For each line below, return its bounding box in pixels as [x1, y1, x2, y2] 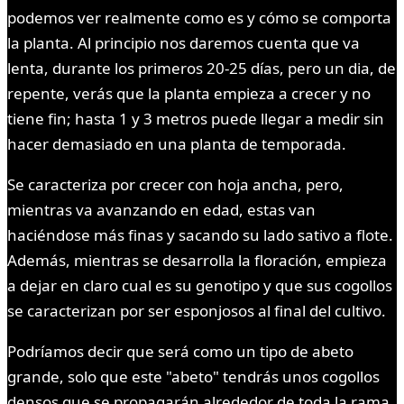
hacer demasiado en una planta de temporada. [7, 133, 346, 155]
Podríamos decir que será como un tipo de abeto [7, 341, 353, 363]
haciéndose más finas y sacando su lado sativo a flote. [7, 225, 393, 246]
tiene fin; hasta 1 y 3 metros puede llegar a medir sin [7, 108, 384, 130]
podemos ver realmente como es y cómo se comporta [7, 7, 391, 29]
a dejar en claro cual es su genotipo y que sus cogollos [7, 275, 392, 297]
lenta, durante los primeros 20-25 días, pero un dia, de [7, 58, 396, 79]
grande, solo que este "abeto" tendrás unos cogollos [7, 366, 380, 388]
